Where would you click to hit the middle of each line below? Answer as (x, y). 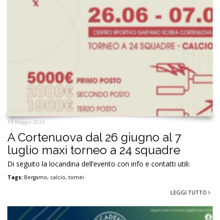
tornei (76, 177)
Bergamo (36, 177)
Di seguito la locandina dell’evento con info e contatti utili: (99, 164)
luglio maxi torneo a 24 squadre (94, 150)
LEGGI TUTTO (189, 192)
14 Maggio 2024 (26, 122)
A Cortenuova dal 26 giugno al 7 (94, 137)
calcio (58, 177)
